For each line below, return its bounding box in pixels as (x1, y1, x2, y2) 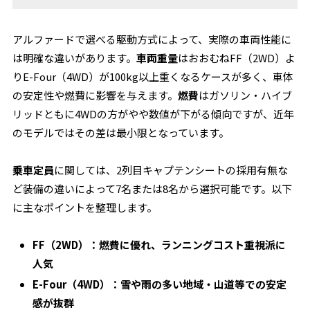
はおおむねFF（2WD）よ (178, 51, 296, 65)
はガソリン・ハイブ (199, 88, 293, 102)
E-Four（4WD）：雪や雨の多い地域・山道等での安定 (33, 277, 287, 291)
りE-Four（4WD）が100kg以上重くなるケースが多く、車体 (12, 69, 294, 84)
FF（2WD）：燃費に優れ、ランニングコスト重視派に (33, 237, 286, 252)
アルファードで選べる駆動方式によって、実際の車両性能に (12, 32, 292, 46)
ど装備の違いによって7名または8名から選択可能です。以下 (12, 181, 293, 196)
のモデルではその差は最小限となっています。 (12, 125, 230, 140)
